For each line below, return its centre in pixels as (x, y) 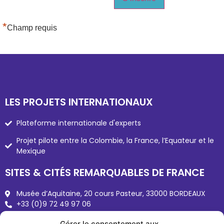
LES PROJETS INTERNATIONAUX (79, 194)
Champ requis (32, 28)
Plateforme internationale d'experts (78, 215)
